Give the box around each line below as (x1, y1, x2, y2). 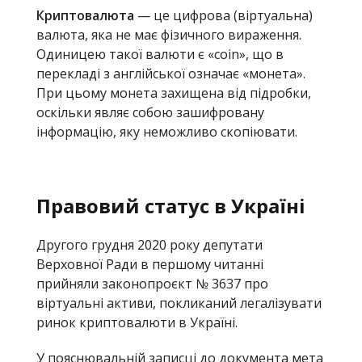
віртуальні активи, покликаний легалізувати (36, 294, 322, 312)
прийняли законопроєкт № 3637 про (36, 275, 268, 293)
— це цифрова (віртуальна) (134, 6, 313, 24)
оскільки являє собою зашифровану (36, 103, 264, 121)
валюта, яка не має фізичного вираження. (36, 26, 301, 44)
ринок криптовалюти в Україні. (36, 314, 238, 331)
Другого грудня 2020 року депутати (36, 236, 263, 254)
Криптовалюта (36, 6, 134, 24)
